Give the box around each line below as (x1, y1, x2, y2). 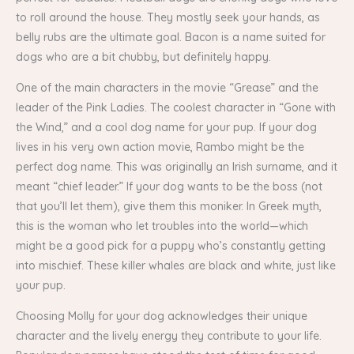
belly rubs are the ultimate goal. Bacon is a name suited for (16, 29, 326, 44)
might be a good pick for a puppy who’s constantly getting (16, 238, 326, 253)
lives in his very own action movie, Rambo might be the (16, 139, 304, 154)
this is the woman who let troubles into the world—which (16, 218, 308, 233)
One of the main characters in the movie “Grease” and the (16, 80, 318, 95)
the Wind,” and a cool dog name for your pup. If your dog (16, 119, 317, 134)
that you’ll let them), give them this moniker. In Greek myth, (16, 198, 322, 213)
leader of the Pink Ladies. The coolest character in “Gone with (16, 100, 336, 115)
